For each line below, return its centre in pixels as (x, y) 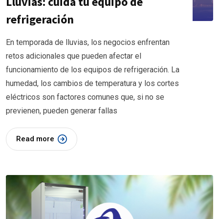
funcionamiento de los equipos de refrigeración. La (93, 70)
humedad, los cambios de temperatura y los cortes (92, 84)
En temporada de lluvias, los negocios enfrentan (88, 43)
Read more (35, 139)
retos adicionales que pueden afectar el (74, 56)
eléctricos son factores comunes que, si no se (85, 97)
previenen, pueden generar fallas (62, 111)
